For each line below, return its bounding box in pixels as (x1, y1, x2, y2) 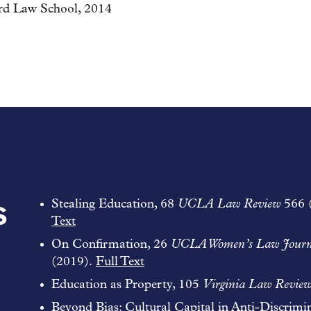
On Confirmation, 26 (51, 238, 171, 251)
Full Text (96, 255, 144, 269)
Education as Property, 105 (51, 278, 203, 292)
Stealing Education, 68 (51, 198, 178, 211)
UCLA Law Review (178, 198, 280, 211)
